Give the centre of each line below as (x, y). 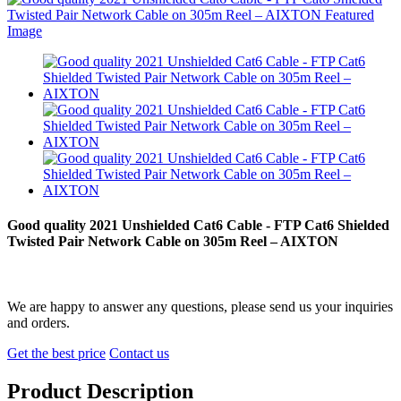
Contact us (139, 354)
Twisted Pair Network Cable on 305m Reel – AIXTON (173, 242)
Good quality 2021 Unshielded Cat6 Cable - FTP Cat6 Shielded (198, 226)
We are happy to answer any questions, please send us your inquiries (200, 307)
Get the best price (56, 354)
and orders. (38, 323)
